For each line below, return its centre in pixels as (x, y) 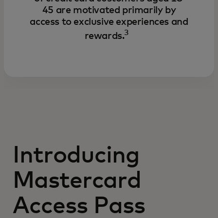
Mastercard (77, 181)
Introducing (76, 155)
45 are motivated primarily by (109, 10)
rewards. (104, 36)
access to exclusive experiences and (109, 22)
